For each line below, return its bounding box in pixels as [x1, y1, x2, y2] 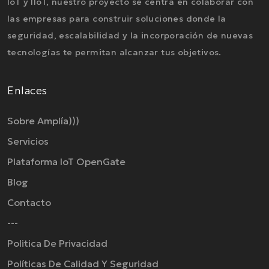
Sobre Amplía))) [7, 115, 79, 127]
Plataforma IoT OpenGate [7, 156, 125, 168]
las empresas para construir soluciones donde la [7, 13, 226, 25]
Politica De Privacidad [7, 237, 107, 250]
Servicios [7, 135, 49, 148]
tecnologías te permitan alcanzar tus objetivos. [7, 47, 222, 58]
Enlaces [7, 83, 47, 98]
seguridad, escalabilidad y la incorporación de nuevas [7, 30, 253, 41]
